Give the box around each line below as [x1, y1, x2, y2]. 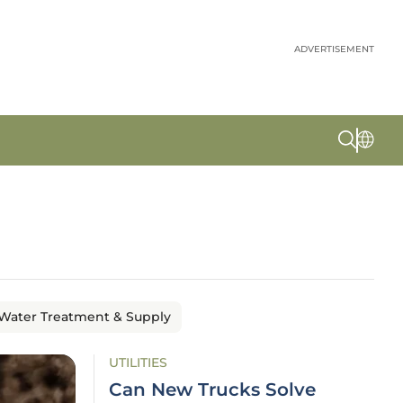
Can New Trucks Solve [109, 379, 316, 400]
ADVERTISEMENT [294, 43, 374, 55]
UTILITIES [109, 354, 167, 371]
